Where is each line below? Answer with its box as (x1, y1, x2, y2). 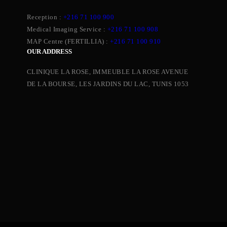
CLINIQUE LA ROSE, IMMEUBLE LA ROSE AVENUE (26, 68, 188, 75)
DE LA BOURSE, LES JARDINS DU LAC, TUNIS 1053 (26, 80, 189, 88)
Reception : (26, 13, 63, 21)
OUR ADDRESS (26, 48, 72, 55)
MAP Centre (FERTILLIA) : (26, 37, 110, 45)
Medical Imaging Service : (26, 25, 107, 33)
